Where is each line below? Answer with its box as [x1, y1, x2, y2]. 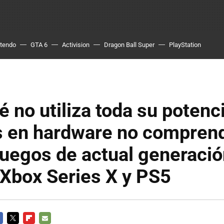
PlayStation [169, 41, 201, 48]
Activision [62, 41, 89, 48]
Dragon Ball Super [104, 41, 154, 48]
